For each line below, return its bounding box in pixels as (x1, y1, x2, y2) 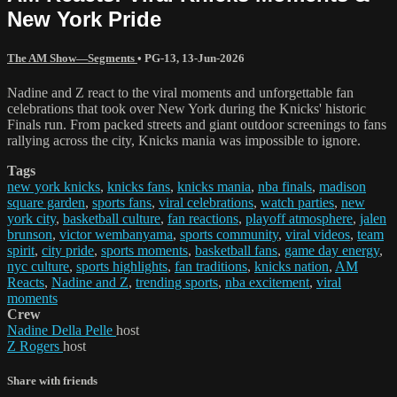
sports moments (101, 243, 188, 259)
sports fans (92, 195, 152, 211)
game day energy (284, 243, 379, 259)
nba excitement (225, 275, 309, 291)
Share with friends (7, 374, 97, 388)
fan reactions (167, 211, 238, 227)
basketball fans (195, 243, 277, 259)
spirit (7, 243, 35, 259)
